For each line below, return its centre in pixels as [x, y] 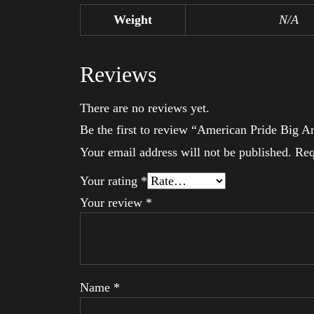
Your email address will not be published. [186, 152]
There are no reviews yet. [145, 108]
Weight [133, 19]
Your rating [110, 180]
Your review [113, 202]
